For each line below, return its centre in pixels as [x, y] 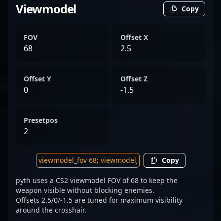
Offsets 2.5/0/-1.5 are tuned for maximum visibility [99, 200]
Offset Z [134, 79]
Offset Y [37, 79]
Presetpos [41, 120]
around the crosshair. [51, 210]
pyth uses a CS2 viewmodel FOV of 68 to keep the [97, 180]
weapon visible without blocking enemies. [85, 190]
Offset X [134, 37]
